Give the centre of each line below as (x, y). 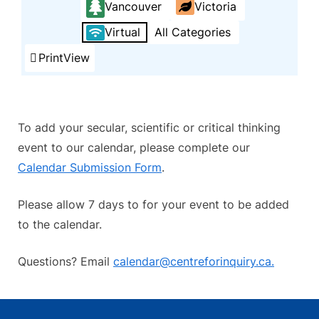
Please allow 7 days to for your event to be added (153, 205)
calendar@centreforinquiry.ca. (194, 262)
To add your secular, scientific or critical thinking (149, 128)
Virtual (122, 32)
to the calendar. (60, 225)
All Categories (193, 32)
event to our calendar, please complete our (134, 148)
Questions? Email (66, 262)
